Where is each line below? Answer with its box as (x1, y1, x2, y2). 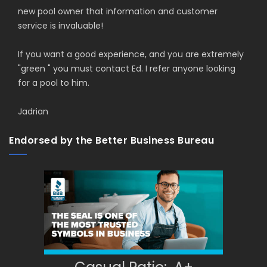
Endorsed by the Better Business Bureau (9, 133, 214, 148)
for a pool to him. (18, 77, 89, 89)
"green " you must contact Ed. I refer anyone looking (18, 63, 235, 75)
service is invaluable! (18, 20, 103, 32)
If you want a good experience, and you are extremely (18, 48, 244, 61)
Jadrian (18, 105, 51, 118)
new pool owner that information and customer (18, 5, 218, 18)
